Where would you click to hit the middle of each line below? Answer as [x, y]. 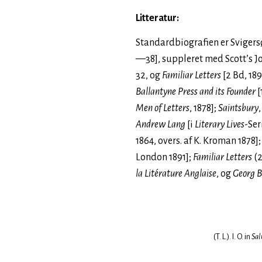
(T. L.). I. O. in [232, 237]
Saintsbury [238, 108]
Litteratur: [157, 18]
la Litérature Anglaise [176, 174]
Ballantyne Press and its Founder [196, 92]
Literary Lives [220, 125]
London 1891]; [164, 157]
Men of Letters [163, 108]
